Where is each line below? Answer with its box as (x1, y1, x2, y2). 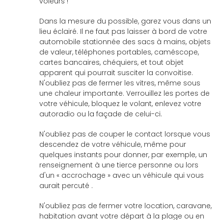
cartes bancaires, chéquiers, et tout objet (39, 57, 184, 67)
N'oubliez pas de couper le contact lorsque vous (39, 129, 210, 139)
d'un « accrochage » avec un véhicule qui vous (39, 170, 204, 180)
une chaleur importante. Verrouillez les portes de (39, 88, 210, 98)
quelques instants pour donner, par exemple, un (39, 150, 207, 160)
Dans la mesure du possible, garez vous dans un (39, 16, 211, 26)
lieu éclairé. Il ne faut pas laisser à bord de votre (39, 27, 207, 36)
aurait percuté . (39, 181, 93, 191)
